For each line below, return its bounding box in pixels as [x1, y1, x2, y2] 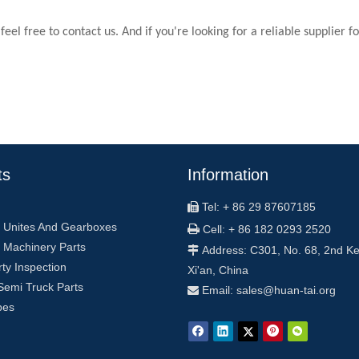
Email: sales [199, 284, 263, 296]
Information [188, 166, 268, 184]
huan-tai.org [274, 284, 339, 296]
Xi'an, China [188, 264, 248, 276]
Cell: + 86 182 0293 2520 [200, 223, 331, 236]
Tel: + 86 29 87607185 [199, 200, 316, 213]
